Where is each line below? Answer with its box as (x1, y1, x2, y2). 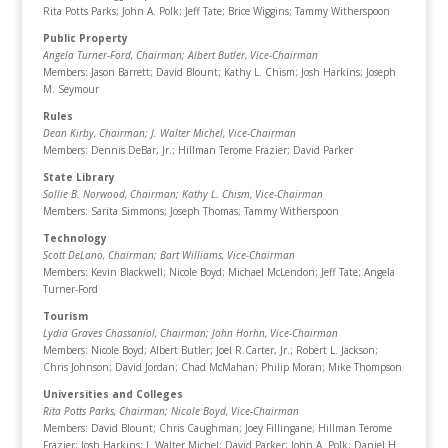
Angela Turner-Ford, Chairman (42, 48, 182, 62)
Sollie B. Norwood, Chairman (42, 187, 176, 201)
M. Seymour (42, 82, 99, 96)
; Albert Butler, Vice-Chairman (181, 48, 318, 62)
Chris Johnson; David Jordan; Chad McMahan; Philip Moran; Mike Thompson (42, 360, 402, 374)
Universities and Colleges (42, 387, 183, 401)
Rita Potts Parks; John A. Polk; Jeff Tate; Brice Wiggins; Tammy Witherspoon (42, 4, 390, 18)
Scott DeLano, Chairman (42, 248, 154, 262)
